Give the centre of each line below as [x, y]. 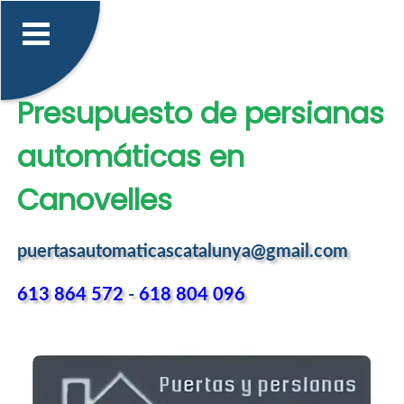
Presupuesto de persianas [200, 113]
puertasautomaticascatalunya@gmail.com [182, 252]
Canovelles [94, 199]
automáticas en [130, 156]
